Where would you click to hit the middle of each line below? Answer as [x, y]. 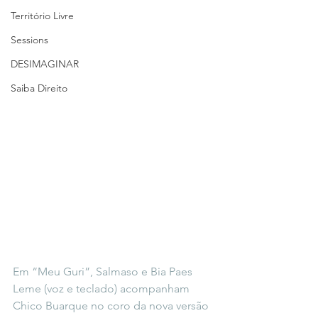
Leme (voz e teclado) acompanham [103, 289]
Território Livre [42, 16]
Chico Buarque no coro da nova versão [112, 306]
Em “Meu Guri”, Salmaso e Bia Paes [104, 272]
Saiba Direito [39, 88]
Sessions [29, 40]
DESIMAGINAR [45, 64]
